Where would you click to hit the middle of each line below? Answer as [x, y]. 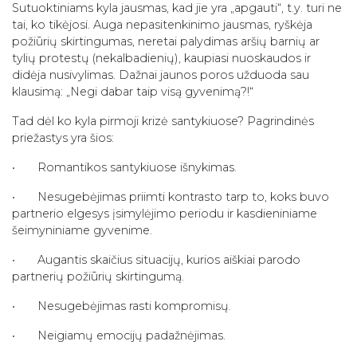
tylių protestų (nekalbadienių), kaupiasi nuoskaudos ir [161, 58]
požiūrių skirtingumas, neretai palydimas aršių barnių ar [166, 41]
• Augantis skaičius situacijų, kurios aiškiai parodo [156, 259]
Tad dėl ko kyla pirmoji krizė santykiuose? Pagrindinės [163, 121]
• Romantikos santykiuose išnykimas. [124, 167]
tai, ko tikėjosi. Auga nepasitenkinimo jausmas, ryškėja [162, 24]
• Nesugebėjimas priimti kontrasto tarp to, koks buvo [171, 196]
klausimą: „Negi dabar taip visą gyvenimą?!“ [133, 91]
